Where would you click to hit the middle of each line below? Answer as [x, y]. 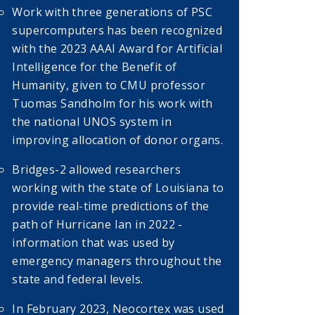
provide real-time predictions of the [111, 206]
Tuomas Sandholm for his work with [112, 104]
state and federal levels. [78, 279]
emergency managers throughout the [117, 261]
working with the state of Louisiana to [118, 188]
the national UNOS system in [92, 122]
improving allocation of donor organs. [118, 140]
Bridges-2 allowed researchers [97, 170]
